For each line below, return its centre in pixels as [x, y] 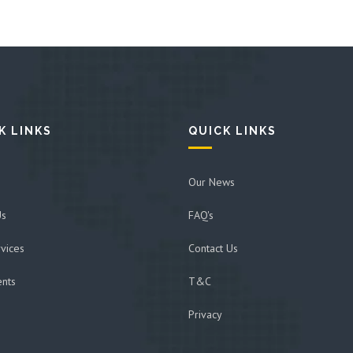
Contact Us [213, 248]
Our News [212, 182]
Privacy [205, 314]
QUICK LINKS [232, 130]
